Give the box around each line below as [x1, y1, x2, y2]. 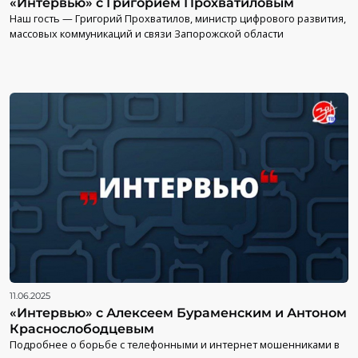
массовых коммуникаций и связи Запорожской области [10, 26, 284, 41]
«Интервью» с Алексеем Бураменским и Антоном [10, 305, 347, 320]
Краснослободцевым [10, 321, 154, 336]
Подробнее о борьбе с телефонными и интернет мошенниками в [10, 337, 340, 352]
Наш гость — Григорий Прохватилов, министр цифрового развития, [10, 10, 346, 26]
